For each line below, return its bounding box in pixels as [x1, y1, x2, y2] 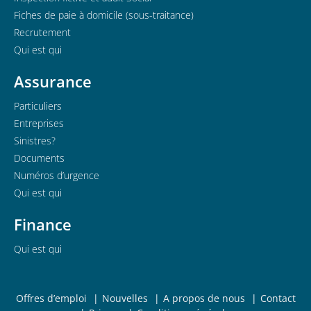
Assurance [14, 71, 92, 92]
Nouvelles [101, 292, 148, 305]
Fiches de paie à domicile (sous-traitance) [14, 8, 194, 22]
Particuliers [14, 99, 62, 112]
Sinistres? [14, 134, 56, 147]
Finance [14, 214, 72, 235]
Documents [14, 151, 65, 165]
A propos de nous [162, 292, 245, 305]
